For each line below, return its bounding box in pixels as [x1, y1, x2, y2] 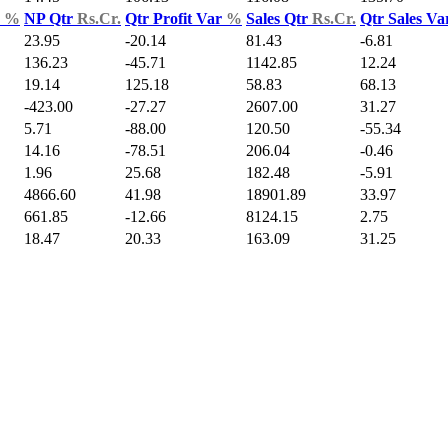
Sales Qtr [246, 9, 312, 27]
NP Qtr [24, 9, 77, 27]
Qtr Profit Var [125, 9, 226, 27]
